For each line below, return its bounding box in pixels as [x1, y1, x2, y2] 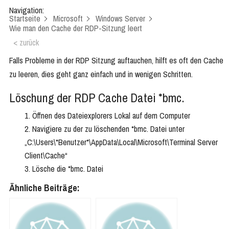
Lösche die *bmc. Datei [32, 163, 103, 175]
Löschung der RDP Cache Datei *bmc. [9, 89, 185, 106]
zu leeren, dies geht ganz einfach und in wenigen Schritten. [9, 68, 193, 80]
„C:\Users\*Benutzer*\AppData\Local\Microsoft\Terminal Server [25, 136, 218, 148]
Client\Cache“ [25, 150, 67, 162]
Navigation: [9, 5, 44, 16]
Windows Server [96, 13, 145, 24]
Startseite [9, 13, 40, 24]
